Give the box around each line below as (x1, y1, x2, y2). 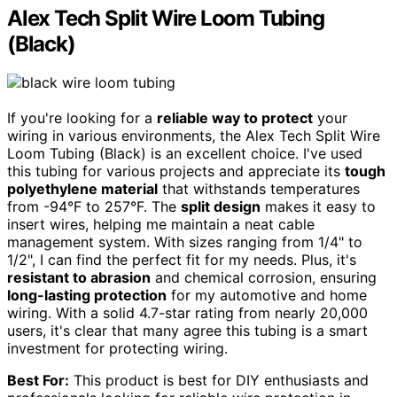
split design (181, 198, 261, 216)
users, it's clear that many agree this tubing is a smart (7, 322, 368, 340)
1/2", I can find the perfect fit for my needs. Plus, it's (7, 251, 356, 269)
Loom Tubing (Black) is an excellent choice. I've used (7, 144, 362, 163)
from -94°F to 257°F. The (7, 198, 181, 216)
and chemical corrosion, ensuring (151, 269, 377, 287)
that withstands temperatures (158, 180, 360, 198)
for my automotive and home (167, 286, 367, 305)
